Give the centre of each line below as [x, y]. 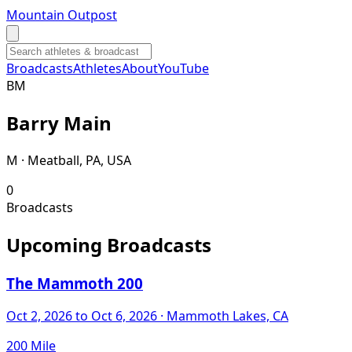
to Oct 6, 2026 [115, 316]
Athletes [97, 68]
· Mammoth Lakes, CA [223, 316]
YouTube [183, 68]
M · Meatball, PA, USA [69, 160]
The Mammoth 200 [75, 283]
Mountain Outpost [62, 15]
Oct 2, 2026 [39, 316]
